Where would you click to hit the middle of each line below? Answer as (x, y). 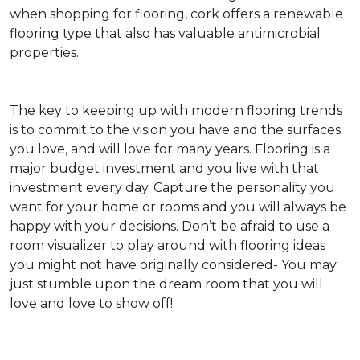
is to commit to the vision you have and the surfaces (175, 130)
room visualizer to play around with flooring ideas (168, 245)
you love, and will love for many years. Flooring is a (170, 149)
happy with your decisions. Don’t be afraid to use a (170, 226)
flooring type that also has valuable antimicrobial (165, 33)
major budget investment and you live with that (164, 168)
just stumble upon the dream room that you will (166, 284)
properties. (44, 53)
